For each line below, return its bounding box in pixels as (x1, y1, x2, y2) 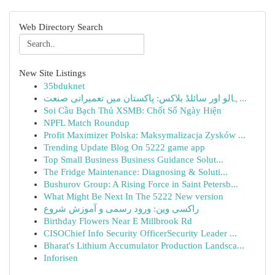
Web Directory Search (19, 22, 103, 32)
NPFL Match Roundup (44, 118, 130, 128)
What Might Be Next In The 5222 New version (44, 192, 223, 201)
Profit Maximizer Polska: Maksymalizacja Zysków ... (44, 130, 246, 140)
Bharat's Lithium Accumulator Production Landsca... (44, 241, 244, 250)
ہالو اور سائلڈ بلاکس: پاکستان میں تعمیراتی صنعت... (239, 93, 247, 103)
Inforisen (44, 253, 78, 263)
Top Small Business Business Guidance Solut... (44, 155, 223, 165)
